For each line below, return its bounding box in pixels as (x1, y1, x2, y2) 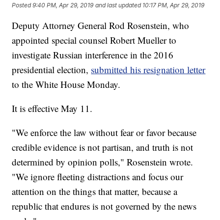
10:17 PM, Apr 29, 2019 (142, 1, 205, 9)
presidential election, (12, 63, 91, 76)
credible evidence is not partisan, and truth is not (12, 141, 193, 154)
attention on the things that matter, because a (12, 185, 178, 198)
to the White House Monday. (12, 78, 121, 91)
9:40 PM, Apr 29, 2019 (32, 1, 94, 9)
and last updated (95, 1, 141, 9)
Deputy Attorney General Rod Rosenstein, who (12, 19, 190, 32)
